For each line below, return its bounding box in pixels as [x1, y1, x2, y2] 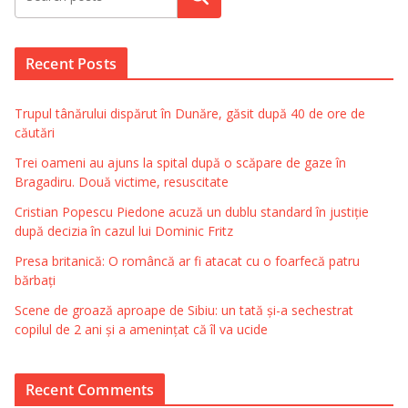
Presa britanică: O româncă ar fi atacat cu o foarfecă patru [15, 251, 360, 270]
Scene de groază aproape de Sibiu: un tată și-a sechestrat [15, 301, 353, 319]
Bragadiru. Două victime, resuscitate [15, 172, 229, 190]
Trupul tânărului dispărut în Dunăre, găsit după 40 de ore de [15, 104, 365, 122]
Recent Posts [25, 53, 117, 74]
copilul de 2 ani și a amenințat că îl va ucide [15, 320, 268, 338]
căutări [15, 123, 55, 141]
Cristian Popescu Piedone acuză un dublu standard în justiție [15, 202, 369, 220]
